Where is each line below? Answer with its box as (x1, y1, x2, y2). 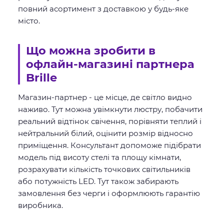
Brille (26, 70, 57, 84)
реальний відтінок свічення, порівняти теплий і (18, 116, 201, 126)
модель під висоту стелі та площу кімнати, (18, 152, 181, 162)
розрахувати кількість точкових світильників (18, 164, 190, 174)
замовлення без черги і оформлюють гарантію (18, 188, 200, 198)
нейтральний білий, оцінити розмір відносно (18, 128, 193, 138)
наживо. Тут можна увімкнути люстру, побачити (18, 104, 202, 114)
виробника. (18, 200, 63, 210)
